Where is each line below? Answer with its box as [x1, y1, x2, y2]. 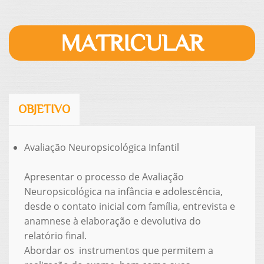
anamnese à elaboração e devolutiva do [24, 214, 201, 227]
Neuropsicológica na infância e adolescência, [24, 184, 223, 198]
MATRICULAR [61, 29, 203, 56]
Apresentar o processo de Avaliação [24, 170, 184, 183]
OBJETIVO [18, 103, 70, 115]
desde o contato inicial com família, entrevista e [24, 199, 235, 213]
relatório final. [24, 229, 87, 242]
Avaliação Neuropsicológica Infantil [24, 140, 179, 154]
